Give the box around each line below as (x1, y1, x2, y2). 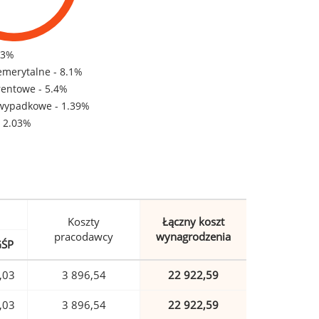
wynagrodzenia (156, 229, 231, 244)
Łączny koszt (162, 214, 224, 229)
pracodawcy (54, 229, 113, 244)
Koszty (68, 214, 100, 229)
